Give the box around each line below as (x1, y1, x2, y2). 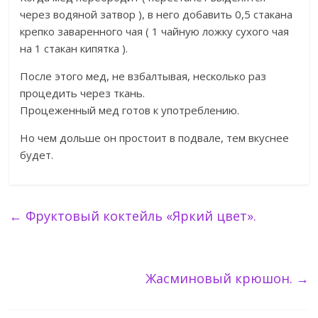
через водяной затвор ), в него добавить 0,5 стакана (20, 7, 293, 21)
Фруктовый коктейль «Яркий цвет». (22, 207, 257, 224)
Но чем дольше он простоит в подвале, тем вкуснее (20, 131, 290, 145)
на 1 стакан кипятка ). (20, 41, 128, 55)
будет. (20, 148, 54, 162)
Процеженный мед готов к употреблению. (20, 103, 240, 117)
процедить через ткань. (20, 86, 146, 100)
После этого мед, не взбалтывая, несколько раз (20, 69, 267, 83)
